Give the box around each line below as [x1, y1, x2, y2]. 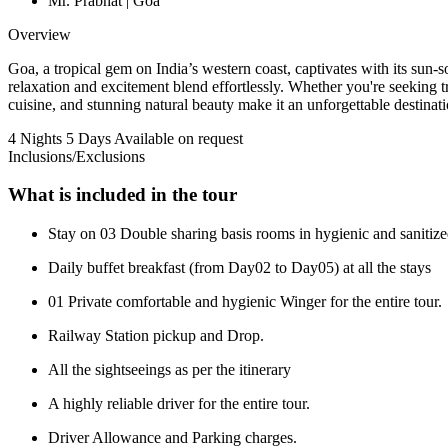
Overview [8, 25, 71, 43]
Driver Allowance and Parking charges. [48, 428, 297, 446]
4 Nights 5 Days [8, 129, 111, 147]
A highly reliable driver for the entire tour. [48, 394, 310, 412]
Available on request [114, 129, 243, 147]
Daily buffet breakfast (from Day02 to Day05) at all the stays [48, 258, 431, 276]
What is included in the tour [8, 184, 237, 206]
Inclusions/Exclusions [8, 147, 145, 165]
